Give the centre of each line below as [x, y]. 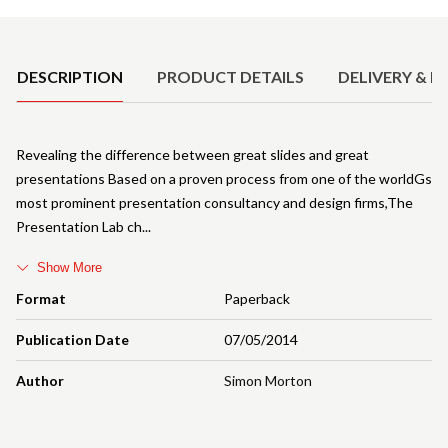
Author [40, 380]
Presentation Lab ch [79, 226]
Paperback [257, 298]
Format [41, 298]
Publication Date [72, 339]
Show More [69, 267]
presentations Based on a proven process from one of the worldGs [224, 178]
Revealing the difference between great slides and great [192, 154]
